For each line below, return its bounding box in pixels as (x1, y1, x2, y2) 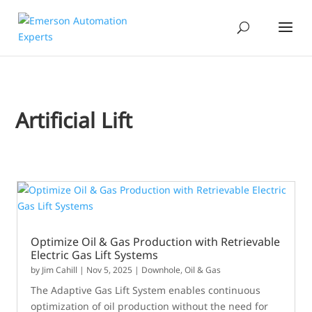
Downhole (141, 264, 181, 276)
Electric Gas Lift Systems (31, 247, 159, 263)
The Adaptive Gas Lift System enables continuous (31, 283, 261, 297)
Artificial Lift (15, 106, 133, 134)
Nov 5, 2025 (86, 264, 133, 276)
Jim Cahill (42, 264, 78, 276)
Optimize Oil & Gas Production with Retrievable (31, 234, 281, 249)
